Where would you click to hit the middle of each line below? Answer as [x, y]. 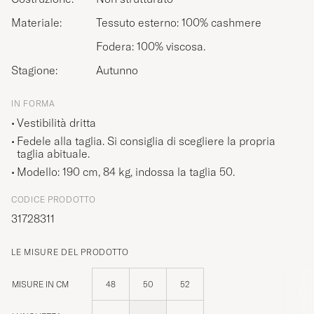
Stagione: [38, 70]
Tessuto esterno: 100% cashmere [179, 23]
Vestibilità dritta [56, 123]
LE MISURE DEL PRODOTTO [70, 252]
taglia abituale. [53, 154]
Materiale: [41, 23]
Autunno [117, 70]
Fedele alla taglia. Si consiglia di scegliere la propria [146, 141]
